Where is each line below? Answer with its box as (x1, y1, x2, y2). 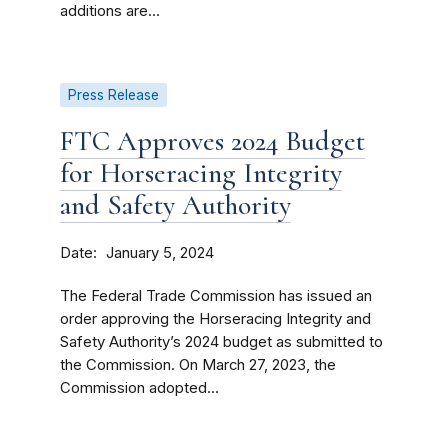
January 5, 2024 (106, 244, 214, 262)
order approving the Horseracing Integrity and (60, 310, 371, 328)
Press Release (68, 87, 159, 103)
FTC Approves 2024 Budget (60, 124, 365, 158)
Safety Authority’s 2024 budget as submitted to (60, 333, 383, 351)
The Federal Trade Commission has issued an (60, 287, 372, 305)
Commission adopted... (60, 379, 219, 397)
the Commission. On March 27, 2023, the (60, 356, 336, 374)
